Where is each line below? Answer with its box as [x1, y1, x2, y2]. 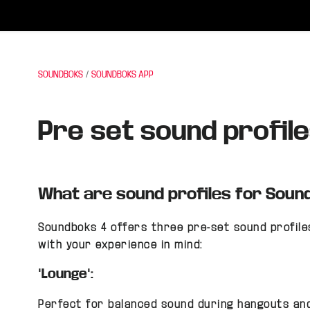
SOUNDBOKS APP [91, 69, 154, 80]
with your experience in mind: [38, 238, 203, 251]
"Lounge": [38, 266, 94, 281]
